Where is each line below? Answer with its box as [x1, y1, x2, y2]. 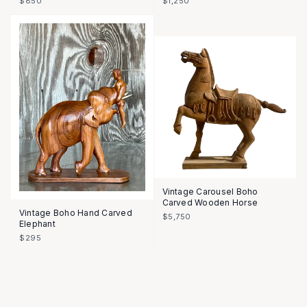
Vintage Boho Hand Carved [19, 208, 132, 219]
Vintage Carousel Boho [162, 186, 258, 197]
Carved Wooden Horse [162, 197, 258, 208]
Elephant [19, 219, 56, 230]
